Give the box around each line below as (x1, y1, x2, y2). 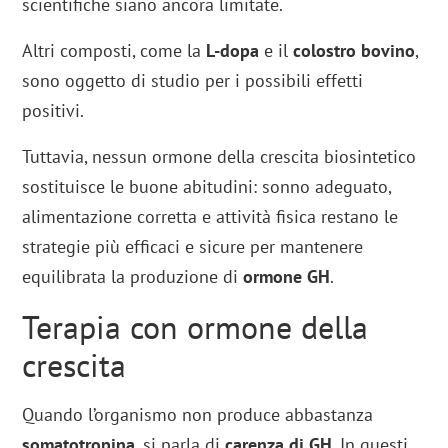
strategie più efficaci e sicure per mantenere (22, 234, 364, 258)
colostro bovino (293, 38, 416, 62)
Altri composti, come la (22, 38, 207, 62)
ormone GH (243, 264, 331, 288)
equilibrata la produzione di (22, 264, 244, 288)
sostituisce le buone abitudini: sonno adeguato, (22, 174, 392, 198)
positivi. (22, 98, 85, 122)
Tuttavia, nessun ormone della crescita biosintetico (22, 144, 417, 168)
